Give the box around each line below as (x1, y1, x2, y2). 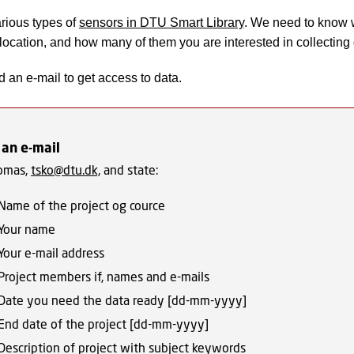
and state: (100, 162, 159, 177)
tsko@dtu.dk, (30, 162, 100, 177)
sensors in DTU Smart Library (78, 16, 244, 29)
